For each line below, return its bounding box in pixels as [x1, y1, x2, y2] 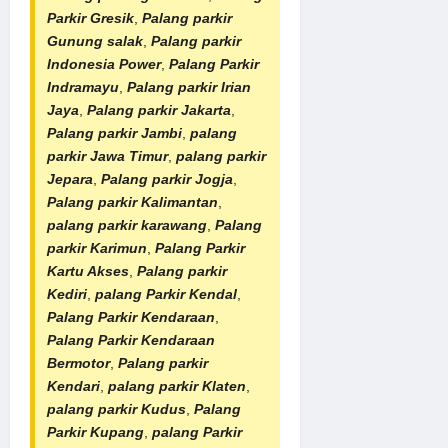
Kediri [47, 285, 87, 302]
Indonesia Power [47, 55, 161, 72]
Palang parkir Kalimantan [47, 193, 218, 210]
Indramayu [47, 78, 119, 95]
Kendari [47, 377, 100, 394]
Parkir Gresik [47, 9, 134, 26]
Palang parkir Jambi [47, 124, 182, 141]
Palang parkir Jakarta [87, 101, 231, 118]
